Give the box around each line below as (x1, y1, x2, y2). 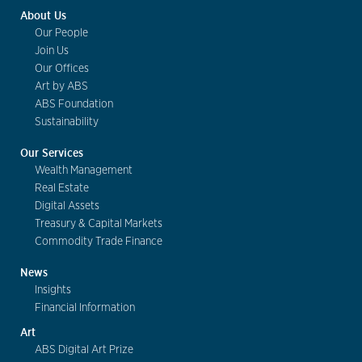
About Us (20, 7, 66, 23)
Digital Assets (35, 200, 99, 212)
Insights (35, 284, 71, 296)
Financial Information (35, 301, 135, 314)
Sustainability (35, 116, 99, 128)
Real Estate (35, 182, 89, 194)
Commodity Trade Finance (35, 235, 162, 247)
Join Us (35, 44, 69, 57)
